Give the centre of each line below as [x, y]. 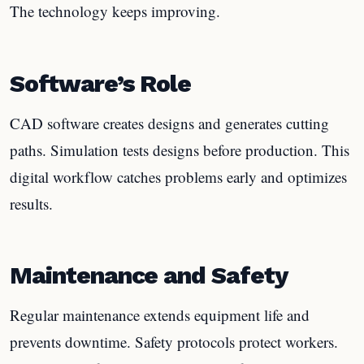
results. [31, 203]
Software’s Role [101, 83]
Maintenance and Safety [149, 275]
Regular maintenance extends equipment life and [160, 315]
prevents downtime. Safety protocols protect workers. [174, 342]
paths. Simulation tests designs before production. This [180, 149]
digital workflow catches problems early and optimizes [178, 176]
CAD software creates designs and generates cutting [169, 123]
